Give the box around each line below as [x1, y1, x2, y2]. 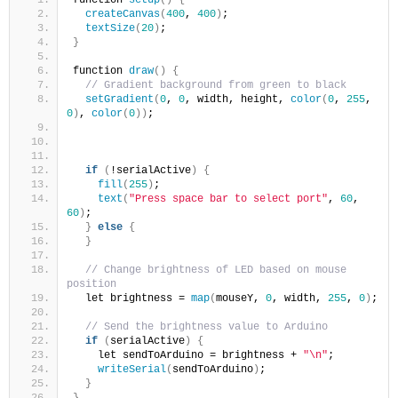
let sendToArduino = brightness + [73, 348, 303, 362]
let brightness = [73, 291, 191, 305]
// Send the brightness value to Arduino [85, 320, 328, 333]
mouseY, [216, 291, 266, 305]
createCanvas [85, 7, 160, 20]
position [67, 277, 116, 291]
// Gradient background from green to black [85, 78, 346, 92]
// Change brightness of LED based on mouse [85, 263, 346, 276]
